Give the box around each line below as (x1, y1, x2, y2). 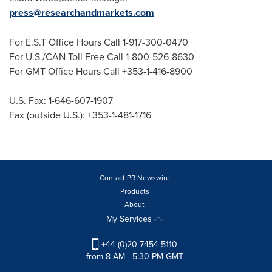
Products (120, 186, 149, 197)
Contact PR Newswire (99, 172, 170, 183)
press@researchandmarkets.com (9, 5, 154, 20)
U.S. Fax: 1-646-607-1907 (9, 93, 113, 107)
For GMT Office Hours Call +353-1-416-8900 (9, 64, 192, 78)
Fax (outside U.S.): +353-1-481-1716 (9, 108, 151, 122)
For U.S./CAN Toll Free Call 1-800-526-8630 (9, 50, 194, 64)
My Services (106, 212, 154, 225)
